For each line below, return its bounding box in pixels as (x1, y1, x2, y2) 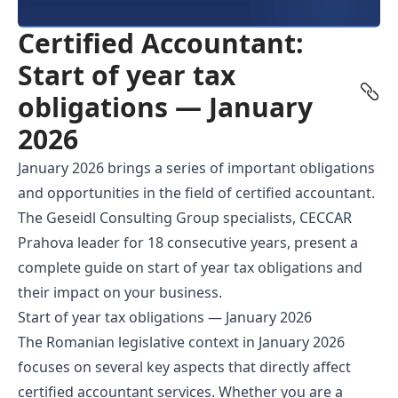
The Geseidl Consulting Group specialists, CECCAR (18, 207, 352, 227)
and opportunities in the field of (18, 182, 235, 203)
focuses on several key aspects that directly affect (18, 356, 351, 377)
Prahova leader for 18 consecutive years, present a (18, 232, 358, 252)
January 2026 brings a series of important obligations (18, 157, 375, 178)
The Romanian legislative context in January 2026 (18, 331, 345, 352)
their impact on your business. (18, 282, 222, 302)
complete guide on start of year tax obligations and (18, 257, 362, 277)
